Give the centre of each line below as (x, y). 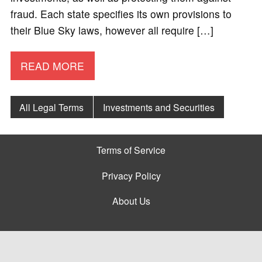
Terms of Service (131, 150)
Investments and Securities (159, 107)
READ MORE (53, 65)
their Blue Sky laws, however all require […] (112, 30)
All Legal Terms (52, 107)
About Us (131, 200)
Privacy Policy (131, 175)
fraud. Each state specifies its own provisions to (121, 14)
